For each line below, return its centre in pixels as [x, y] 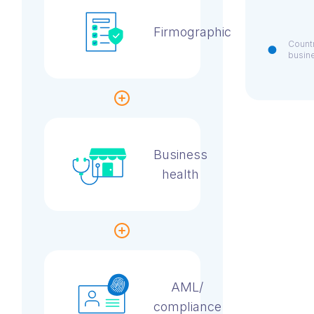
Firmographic [192, 32]
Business [180, 154]
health [180, 174]
